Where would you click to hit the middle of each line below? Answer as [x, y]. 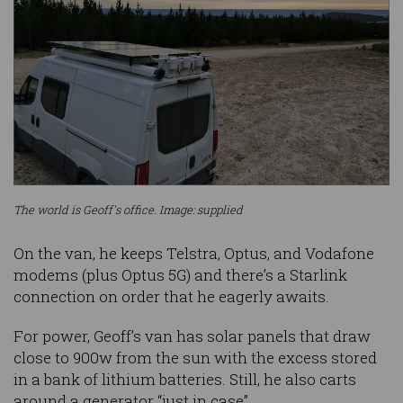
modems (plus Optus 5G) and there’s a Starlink [180, 275]
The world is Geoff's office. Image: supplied [128, 209]
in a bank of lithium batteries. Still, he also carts [185, 380]
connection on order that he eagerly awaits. [171, 297]
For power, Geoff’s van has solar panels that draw [192, 336]
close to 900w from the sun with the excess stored [195, 358]
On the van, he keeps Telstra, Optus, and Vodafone [194, 254]
